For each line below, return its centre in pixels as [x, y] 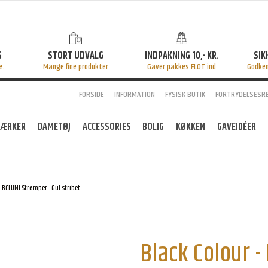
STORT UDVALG [76, 55]
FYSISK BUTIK [185, 94]
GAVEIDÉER [236, 127]
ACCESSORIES [106, 127]
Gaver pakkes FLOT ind [182, 67]
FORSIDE [91, 94]
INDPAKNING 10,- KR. [182, 55]
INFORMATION [134, 94]
